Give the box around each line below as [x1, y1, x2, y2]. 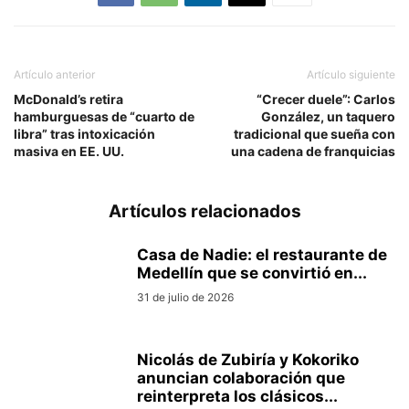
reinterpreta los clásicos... [137, 386, 338, 405]
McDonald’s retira [14, 90, 123, 107]
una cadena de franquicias [231, 142, 395, 159]
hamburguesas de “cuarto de [14, 108, 194, 124]
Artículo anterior [14, 67, 95, 81]
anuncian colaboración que [137, 368, 345, 387]
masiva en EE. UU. [14, 142, 124, 159]
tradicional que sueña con [234, 125, 395, 142]
